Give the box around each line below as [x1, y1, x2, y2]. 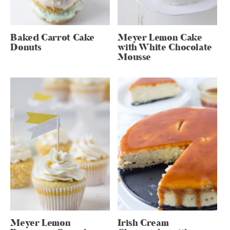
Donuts [10, 41, 42, 54]
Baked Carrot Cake [10, 31, 95, 44]
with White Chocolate [118, 41, 213, 54]
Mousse [118, 50, 151, 64]
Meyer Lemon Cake [118, 31, 202, 44]
